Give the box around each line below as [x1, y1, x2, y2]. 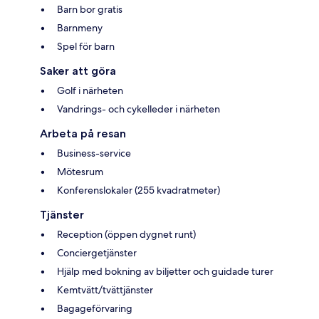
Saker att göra [40, 64, 116, 78]
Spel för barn [57, 40, 115, 53]
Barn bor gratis [57, 3, 122, 16]
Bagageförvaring [57, 302, 132, 315]
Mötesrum [57, 165, 103, 179]
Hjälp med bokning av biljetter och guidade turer [57, 265, 273, 278]
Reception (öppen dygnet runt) [57, 228, 196, 241]
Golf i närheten [57, 84, 123, 98]
